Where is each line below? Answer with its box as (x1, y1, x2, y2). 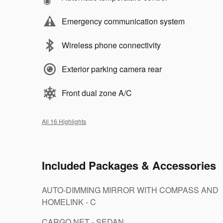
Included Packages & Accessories (42, 157, 216, 174)
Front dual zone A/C (62, 87, 132, 99)
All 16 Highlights (42, 117, 86, 126)
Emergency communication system (62, 15, 185, 27)
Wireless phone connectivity (62, 39, 161, 51)
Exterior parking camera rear (62, 63, 162, 75)
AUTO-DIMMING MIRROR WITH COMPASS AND (42, 184, 219, 196)
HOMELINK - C (42, 196, 96, 208)
